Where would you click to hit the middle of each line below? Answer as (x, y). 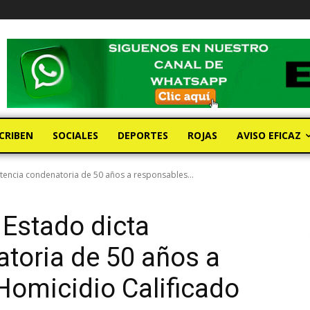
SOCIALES (75, 136)
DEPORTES (143, 136)
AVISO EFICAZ (269, 136)
